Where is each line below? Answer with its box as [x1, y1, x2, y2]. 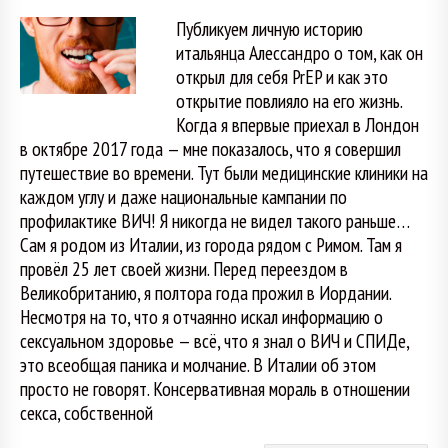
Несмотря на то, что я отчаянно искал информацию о [20, 303, 383, 329]
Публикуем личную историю [175, 15, 363, 41]
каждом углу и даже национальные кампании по [20, 183, 347, 209]
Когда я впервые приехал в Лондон [175, 111, 419, 137]
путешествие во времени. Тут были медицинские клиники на [20, 159, 428, 185]
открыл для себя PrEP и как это [175, 63, 388, 89]
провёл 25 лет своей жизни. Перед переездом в [20, 255, 348, 281]
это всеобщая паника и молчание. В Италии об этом [20, 351, 376, 377]
